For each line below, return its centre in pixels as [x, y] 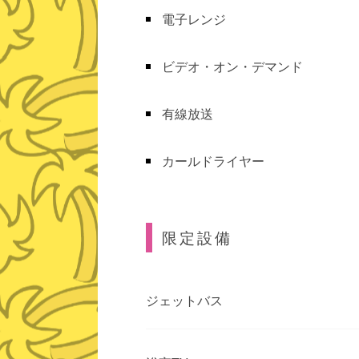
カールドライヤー [213, 161]
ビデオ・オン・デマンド [232, 66]
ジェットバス [184, 301]
